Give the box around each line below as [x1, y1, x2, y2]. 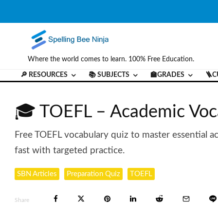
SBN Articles [17, 170, 57, 178]
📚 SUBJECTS [89, 72, 129, 78]
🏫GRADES [150, 72, 184, 78]
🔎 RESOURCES [20, 72, 68, 78]
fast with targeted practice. [15, 145, 125, 155]
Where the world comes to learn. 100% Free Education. [28, 56, 194, 63]
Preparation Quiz [67, 170, 120, 178]
